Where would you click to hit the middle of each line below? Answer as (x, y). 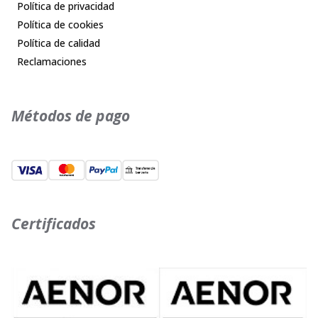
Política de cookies (60, 25)
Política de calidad (59, 43)
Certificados (54, 223)
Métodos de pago (71, 115)
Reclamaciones (52, 62)
